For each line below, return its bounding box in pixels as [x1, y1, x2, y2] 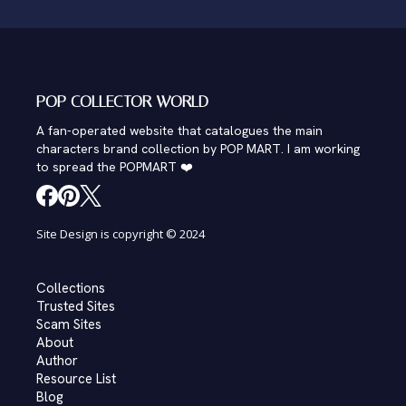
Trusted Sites [36, 297, 115, 315]
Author [36, 352, 78, 370]
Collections [36, 279, 105, 297]
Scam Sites [36, 315, 101, 333]
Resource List [36, 370, 116, 388]
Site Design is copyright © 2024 [36, 226, 205, 242]
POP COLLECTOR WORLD [36, 92, 208, 111]
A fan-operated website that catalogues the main [36, 122, 323, 139]
